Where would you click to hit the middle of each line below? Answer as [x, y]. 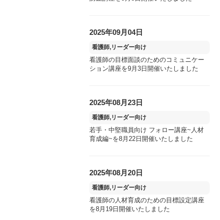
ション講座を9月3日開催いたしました [144, 69]
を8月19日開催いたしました [130, 209]
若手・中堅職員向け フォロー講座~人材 [147, 130]
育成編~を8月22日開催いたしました [141, 139]
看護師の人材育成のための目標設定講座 [147, 200]
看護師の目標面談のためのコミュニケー [147, 60]
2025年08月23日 [116, 102]
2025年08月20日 [116, 173]
